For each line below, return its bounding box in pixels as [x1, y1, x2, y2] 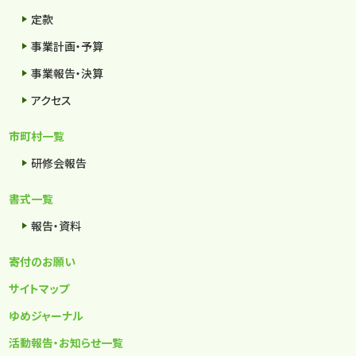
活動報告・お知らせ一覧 [9, 335, 124, 351]
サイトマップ [9, 281, 70, 297]
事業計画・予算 [31, 37, 104, 54]
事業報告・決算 [31, 64, 104, 81]
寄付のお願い [9, 253, 76, 270]
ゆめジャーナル [9, 308, 84, 324]
